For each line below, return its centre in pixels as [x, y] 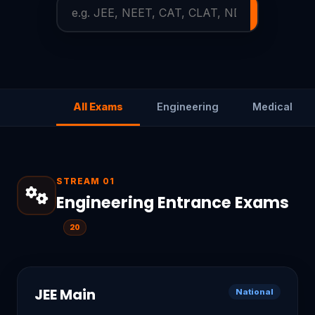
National [255, 291]
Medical [272, 106]
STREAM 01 [85, 181]
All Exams [98, 106]
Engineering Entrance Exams [173, 202]
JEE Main [65, 294]
